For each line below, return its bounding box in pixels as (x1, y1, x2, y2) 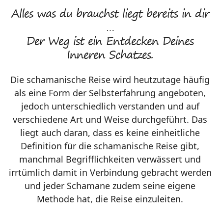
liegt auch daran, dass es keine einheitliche (20, 127, 200, 139)
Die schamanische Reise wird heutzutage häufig (10, 74, 210, 86)
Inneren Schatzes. (67, 51, 153, 62)
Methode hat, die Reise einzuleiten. (37, 193, 183, 205)
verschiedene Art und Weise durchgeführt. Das (13, 113, 207, 126)
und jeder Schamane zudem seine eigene (25, 180, 195, 192)
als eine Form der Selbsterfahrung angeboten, (14, 87, 206, 99)
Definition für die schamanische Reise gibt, (21, 140, 199, 152)
